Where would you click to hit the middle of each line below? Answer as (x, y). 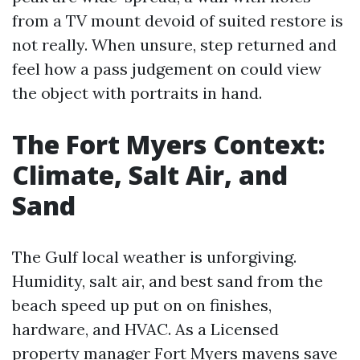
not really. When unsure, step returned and (174, 45)
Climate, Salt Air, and (150, 175)
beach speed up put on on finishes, (142, 305)
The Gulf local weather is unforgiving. (154, 257)
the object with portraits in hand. (137, 93)
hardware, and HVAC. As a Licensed (145, 329)
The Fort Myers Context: (169, 144)
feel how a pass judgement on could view (167, 69)
